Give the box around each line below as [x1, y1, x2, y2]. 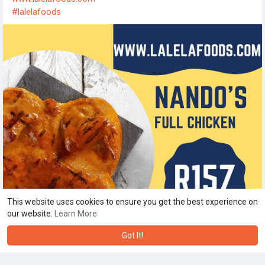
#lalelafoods [12, 6, 61, 17]
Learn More [54, 209, 97, 218]
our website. [7, 209, 54, 218]
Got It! [122, 231, 143, 240]
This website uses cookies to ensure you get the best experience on [7, 197, 258, 206]
